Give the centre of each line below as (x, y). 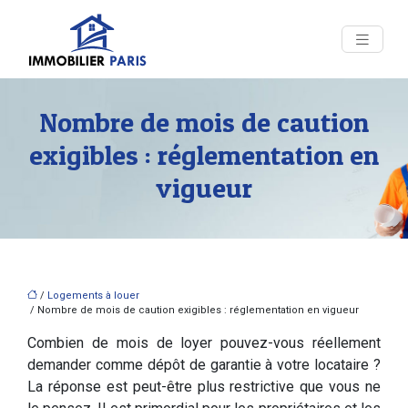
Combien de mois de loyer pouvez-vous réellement (204, 343)
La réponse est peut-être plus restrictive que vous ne (204, 387)
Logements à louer (93, 296)
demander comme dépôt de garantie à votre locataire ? (204, 365)
